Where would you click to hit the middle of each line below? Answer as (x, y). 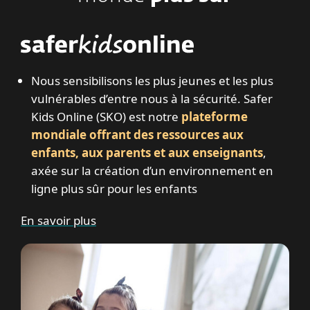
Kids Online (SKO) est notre (106, 117)
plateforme (215, 117)
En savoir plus (58, 221)
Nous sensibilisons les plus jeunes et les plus (152, 81)
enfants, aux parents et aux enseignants (147, 153)
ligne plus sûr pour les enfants (114, 189)
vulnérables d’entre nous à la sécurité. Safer (152, 99)
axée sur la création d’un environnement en (152, 171)
